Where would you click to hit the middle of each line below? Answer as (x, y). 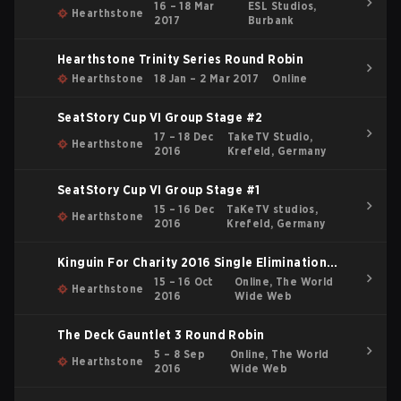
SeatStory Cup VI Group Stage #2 (160, 117)
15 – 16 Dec (184, 209)
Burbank (271, 20)
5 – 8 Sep (180, 354)
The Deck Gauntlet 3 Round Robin (161, 335)
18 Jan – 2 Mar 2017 (207, 78)
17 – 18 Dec (184, 137)
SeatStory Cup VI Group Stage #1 (159, 190)
